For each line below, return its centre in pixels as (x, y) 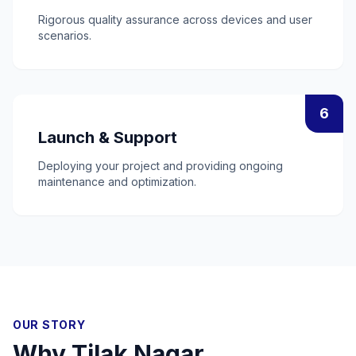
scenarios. (65, 35)
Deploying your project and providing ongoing (161, 166)
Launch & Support (108, 137)
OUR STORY (49, 325)
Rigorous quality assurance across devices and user (175, 19)
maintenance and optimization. (117, 182)
